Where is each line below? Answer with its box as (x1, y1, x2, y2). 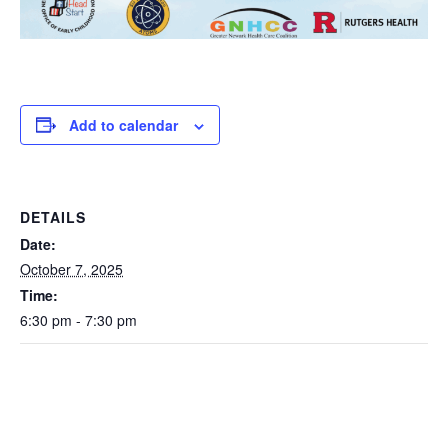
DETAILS (20, 206, 86, 227)
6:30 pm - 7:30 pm (20, 309, 137, 330)
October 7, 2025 (20, 258, 123, 279)
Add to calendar (69, 114, 178, 135)
